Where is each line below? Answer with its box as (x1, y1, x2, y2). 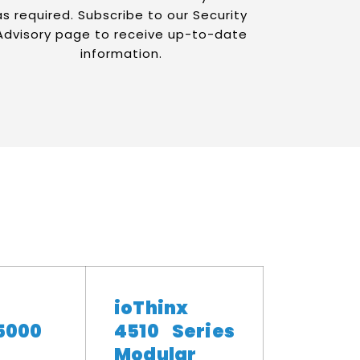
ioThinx (114, 295, 189, 321)
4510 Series (114, 318, 235, 344)
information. (80, 45, 162, 62)
